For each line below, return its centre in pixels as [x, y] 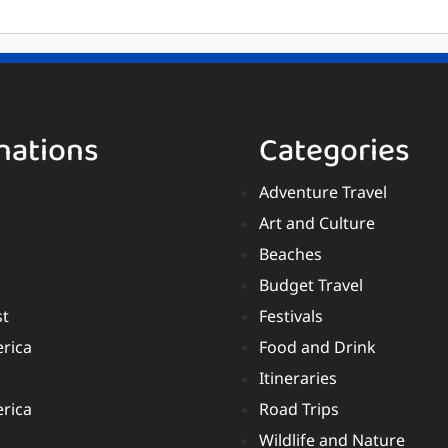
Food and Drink [317, 350]
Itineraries [298, 381]
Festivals [291, 319]
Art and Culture [317, 226]
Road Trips [299, 412]
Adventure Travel [323, 195]
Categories [334, 152]
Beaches [290, 257]
